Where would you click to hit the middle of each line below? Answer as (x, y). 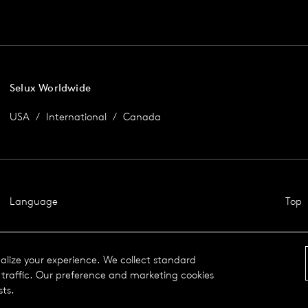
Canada (142, 117)
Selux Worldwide (50, 88)
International (76, 117)
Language (34, 201)
